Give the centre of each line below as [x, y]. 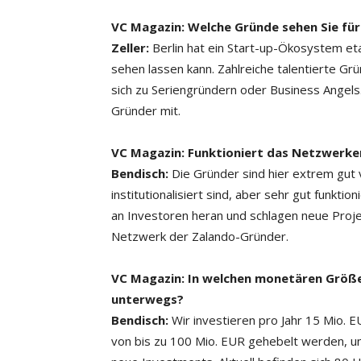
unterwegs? [147, 299]
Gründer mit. [146, 110]
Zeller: [130, 48]
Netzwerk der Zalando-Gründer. [200, 236]
